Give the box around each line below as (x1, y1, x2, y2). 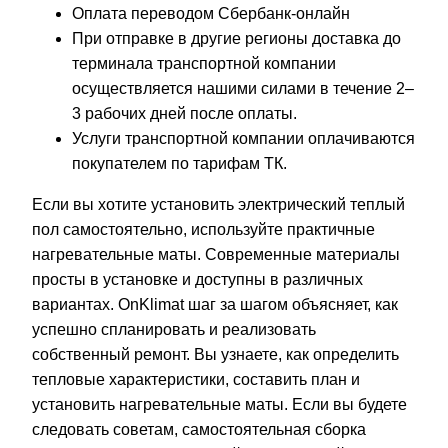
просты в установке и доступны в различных (32, 270, 363, 288)
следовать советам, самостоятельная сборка (32, 420, 366, 438)
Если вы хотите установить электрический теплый (32, 195, 405, 213)
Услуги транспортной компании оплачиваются (72, 129, 415, 147)
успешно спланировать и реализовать (32, 320, 316, 338)
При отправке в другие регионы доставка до (72, 29, 401, 47)
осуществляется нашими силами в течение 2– (72, 79, 414, 97)
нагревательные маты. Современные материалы (32, 245, 400, 263)
